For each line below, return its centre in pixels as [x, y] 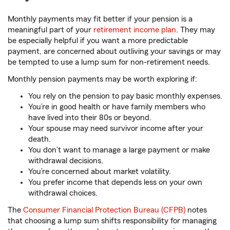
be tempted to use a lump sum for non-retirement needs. [109, 62]
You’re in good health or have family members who [117, 107]
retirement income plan [135, 30]
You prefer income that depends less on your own [115, 183]
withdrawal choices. [63, 193]
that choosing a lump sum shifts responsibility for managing [112, 221]
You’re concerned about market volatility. [100, 172]
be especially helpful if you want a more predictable [98, 41]
